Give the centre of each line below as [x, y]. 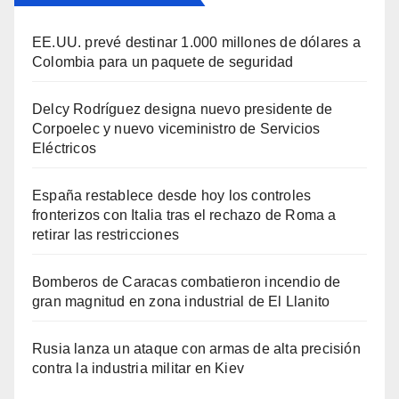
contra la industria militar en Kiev [138, 369]
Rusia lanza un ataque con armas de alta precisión [196, 349]
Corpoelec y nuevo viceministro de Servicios [176, 129]
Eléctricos [64, 149]
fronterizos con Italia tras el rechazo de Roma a [184, 216]
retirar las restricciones [106, 235]
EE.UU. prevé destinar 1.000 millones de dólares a [196, 43]
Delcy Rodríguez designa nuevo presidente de [183, 110]
